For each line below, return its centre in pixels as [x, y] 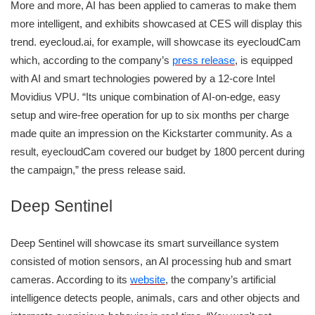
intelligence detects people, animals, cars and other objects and [155, 298]
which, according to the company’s [91, 60]
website [148, 280]
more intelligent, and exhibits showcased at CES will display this [156, 24]
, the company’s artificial [220, 280]
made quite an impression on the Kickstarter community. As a [151, 134]
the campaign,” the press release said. [98, 170]
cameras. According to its [70, 280]
